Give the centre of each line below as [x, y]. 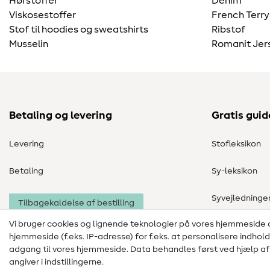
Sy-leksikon [234, 171]
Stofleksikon [236, 144]
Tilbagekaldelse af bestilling [76, 203]
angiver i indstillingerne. [56, 262]
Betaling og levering [61, 116]
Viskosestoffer [42, 15]
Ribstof [228, 30]
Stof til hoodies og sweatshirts [79, 30]
